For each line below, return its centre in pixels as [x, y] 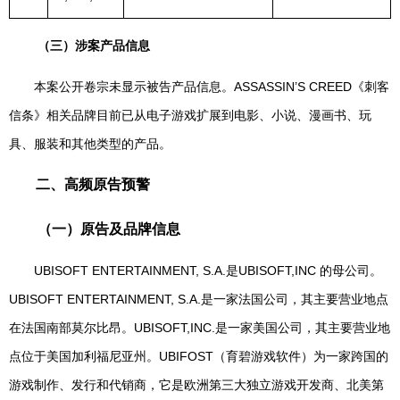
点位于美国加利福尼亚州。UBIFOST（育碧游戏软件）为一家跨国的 [199, 356]
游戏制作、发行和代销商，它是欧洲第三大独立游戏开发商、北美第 [196, 385]
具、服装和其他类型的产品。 [90, 144]
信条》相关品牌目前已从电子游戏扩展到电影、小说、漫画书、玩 [190, 115]
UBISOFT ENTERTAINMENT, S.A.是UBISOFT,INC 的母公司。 [196, 271]
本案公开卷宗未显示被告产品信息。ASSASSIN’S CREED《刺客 [199, 87]
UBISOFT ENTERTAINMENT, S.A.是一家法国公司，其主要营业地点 [199, 299]
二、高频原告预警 [86, 184]
